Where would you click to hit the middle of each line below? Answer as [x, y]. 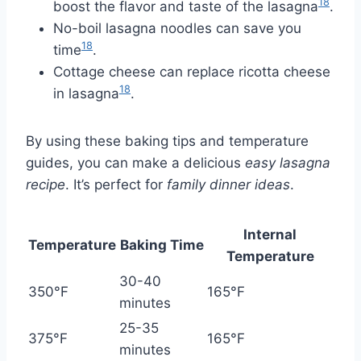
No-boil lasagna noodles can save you [177, 28]
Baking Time [162, 245]
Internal [270, 234]
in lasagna [86, 93]
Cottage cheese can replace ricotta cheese [192, 71]
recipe [46, 184]
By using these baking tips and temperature [167, 141]
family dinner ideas [228, 184]
